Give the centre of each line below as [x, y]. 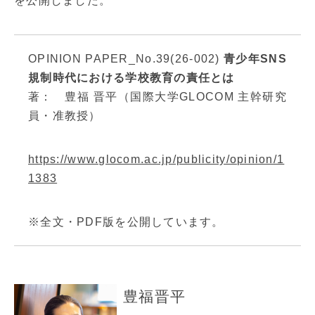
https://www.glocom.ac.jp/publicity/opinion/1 [156, 160]
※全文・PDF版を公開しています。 [126, 222]
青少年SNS [255, 59]
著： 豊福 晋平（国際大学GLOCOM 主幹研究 [157, 97]
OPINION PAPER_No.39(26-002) [126, 59]
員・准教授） [65, 116]
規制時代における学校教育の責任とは [131, 78]
